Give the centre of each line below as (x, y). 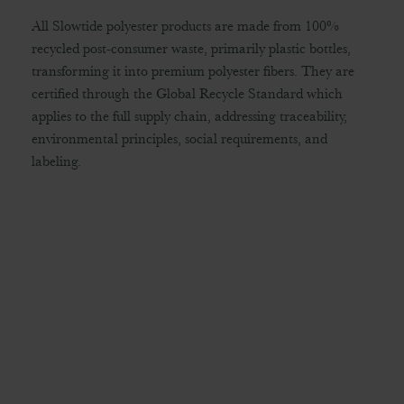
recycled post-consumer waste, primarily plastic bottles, (191, 49)
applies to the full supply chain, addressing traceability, (189, 116)
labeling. (56, 161)
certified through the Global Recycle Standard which (187, 94)
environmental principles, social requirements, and (179, 139)
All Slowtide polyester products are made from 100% (185, 26)
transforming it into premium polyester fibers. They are (193, 71)
